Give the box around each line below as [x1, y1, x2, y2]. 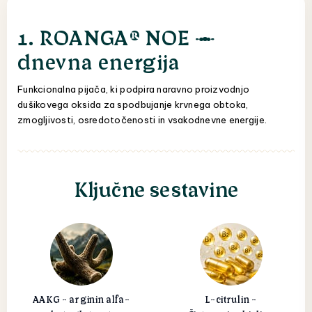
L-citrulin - [205, 292, 257, 305]
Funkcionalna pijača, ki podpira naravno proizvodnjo [17, 84, 250, 95]
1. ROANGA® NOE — [17, 23, 216, 50]
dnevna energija [17, 47, 180, 75]
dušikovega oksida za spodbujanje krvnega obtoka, [17, 99, 249, 111]
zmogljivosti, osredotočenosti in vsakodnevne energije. [17, 114, 267, 126]
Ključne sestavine [73, 174, 239, 201]
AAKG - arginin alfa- [32, 292, 130, 305]
